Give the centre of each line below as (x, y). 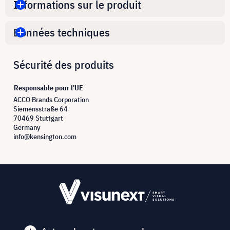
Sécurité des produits (64, 64)
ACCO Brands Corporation (51, 99)
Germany (27, 127)
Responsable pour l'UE (49, 88)
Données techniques (62, 32)
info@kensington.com (45, 136)
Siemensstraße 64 (41, 109)
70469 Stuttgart (38, 118)
